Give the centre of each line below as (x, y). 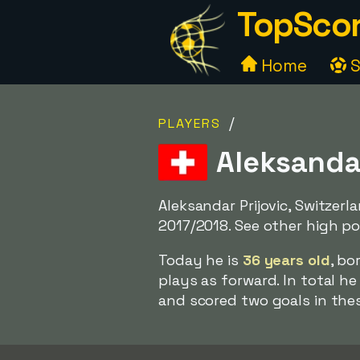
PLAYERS (190, 123)
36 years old (286, 260)
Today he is (200, 260)
